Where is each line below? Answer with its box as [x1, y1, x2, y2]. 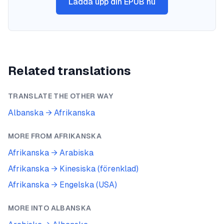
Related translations [8, 64, 131, 77]
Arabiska [59, 148, 93, 157]
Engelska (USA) [59, 180, 117, 189]
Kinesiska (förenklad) [59, 164, 138, 173]
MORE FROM [8, 132, 54, 140]
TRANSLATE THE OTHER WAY [8, 92, 114, 100]
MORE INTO [8, 204, 51, 212]
